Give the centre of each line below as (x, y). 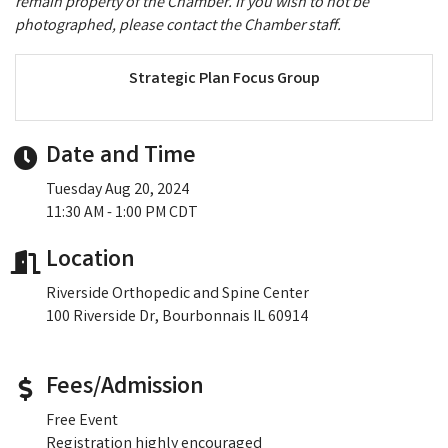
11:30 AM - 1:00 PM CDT (122, 213)
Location (90, 261)
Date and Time (121, 157)
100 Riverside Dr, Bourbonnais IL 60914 (177, 317)
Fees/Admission (125, 388)
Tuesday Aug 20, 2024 (117, 190)
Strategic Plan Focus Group (224, 79)
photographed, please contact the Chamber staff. (178, 26)
